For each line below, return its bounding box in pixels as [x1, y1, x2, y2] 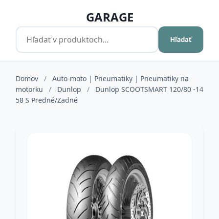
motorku [16, 85, 45, 94]
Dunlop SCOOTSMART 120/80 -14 [95, 85, 203, 94]
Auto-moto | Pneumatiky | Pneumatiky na [52, 74, 189, 83]
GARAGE [86, 9, 133, 25]
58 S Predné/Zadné [16, 95, 78, 105]
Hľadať [170, 35, 192, 44]
